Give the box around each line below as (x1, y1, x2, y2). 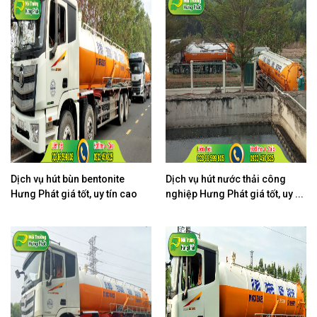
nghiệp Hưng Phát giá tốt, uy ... (166, 188, 304, 200)
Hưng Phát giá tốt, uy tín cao (11, 188, 137, 200)
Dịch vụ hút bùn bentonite (11, 173, 125, 185)
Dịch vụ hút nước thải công (166, 173, 286, 185)
